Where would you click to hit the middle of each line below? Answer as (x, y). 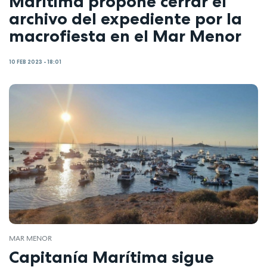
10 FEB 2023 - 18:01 (35, 62)
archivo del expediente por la (125, 18)
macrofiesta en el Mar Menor (125, 35)
